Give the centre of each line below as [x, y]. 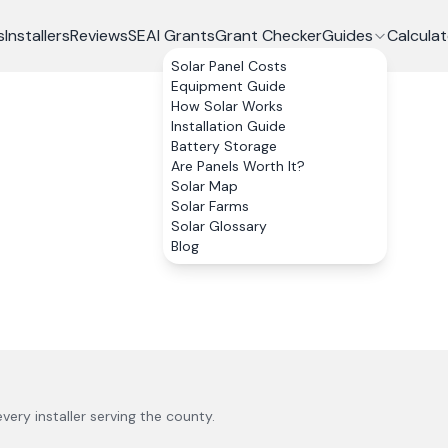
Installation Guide [228, 126]
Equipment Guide [228, 86]
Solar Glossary [218, 226]
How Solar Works [226, 106]
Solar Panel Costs [228, 66]
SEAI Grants [171, 35]
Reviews [98, 35]
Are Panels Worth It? [237, 166]
